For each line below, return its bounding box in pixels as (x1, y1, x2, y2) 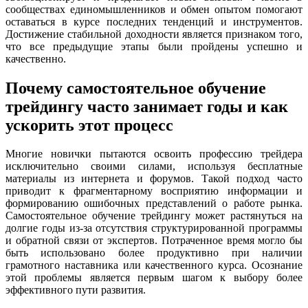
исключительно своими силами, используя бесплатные (5, 160, 302, 173)
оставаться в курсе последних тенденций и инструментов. (5, 15, 302, 27)
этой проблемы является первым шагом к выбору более (5, 272, 302, 284)
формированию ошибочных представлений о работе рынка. (5, 197, 302, 210)
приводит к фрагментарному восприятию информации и (5, 185, 302, 197)
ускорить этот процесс (5, 115, 173, 134)
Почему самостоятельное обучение (5, 78, 266, 97)
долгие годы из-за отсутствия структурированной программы (5, 222, 302, 234)
